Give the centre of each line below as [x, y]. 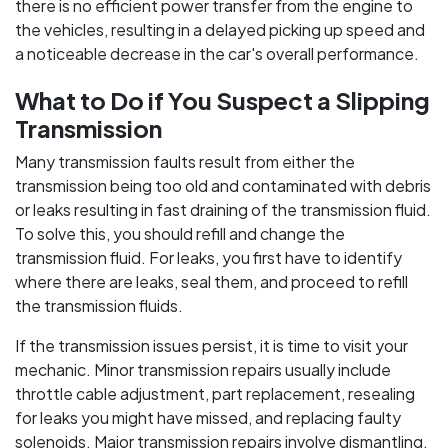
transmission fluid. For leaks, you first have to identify [208, 257]
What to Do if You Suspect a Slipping [222, 100]
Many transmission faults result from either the [185, 161]
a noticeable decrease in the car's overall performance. [217, 53]
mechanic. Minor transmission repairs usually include [203, 369]
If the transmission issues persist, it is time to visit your [211, 345]
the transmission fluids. [99, 305]
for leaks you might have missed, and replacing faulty [208, 417]
